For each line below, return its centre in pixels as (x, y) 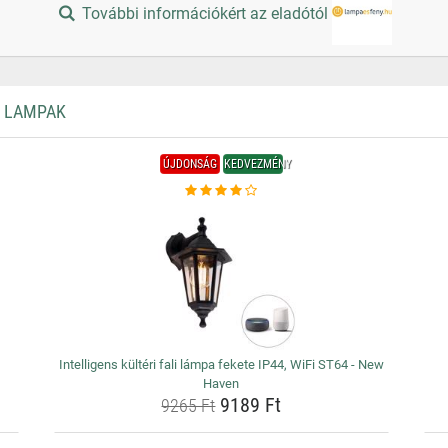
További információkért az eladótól (205, 14)
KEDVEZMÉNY (257, 164)
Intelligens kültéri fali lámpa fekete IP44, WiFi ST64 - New (221, 364)
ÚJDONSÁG (189, 164)
